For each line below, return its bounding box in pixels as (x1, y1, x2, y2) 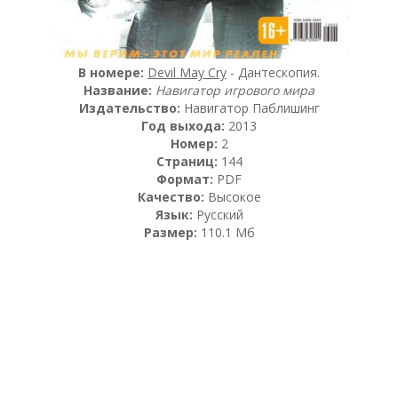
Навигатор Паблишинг (179, 99, 320, 117)
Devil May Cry (147, 64, 227, 82)
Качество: (137, 188, 204, 206)
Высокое (203, 188, 261, 206)
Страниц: (155, 153, 218, 171)
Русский (192, 206, 243, 224)
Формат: (156, 171, 213, 188)
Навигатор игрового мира (155, 82, 314, 99)
